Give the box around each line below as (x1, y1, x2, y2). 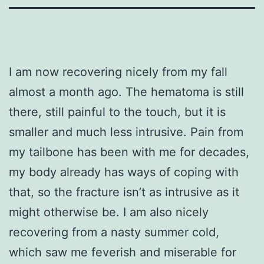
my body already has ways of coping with (9, 164, 239, 179)
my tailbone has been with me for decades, (9, 144, 249, 159)
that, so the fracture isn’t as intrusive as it (9, 184, 239, 199)
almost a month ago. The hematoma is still (9, 84, 244, 99)
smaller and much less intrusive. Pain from (9, 124, 243, 139)
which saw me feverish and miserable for (9, 245, 236, 259)
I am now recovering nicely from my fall (9, 64, 227, 79)
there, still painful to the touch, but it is (9, 104, 226, 119)
